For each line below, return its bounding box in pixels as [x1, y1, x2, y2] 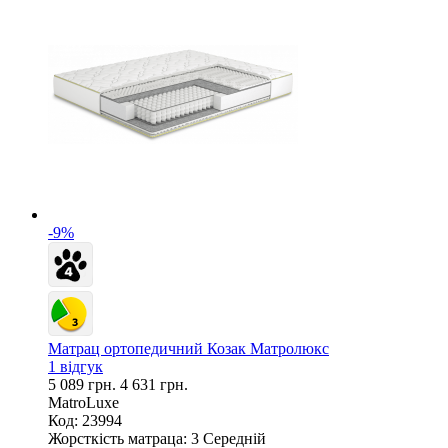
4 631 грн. [120, 375, 188, 393]
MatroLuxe [48, 393, 119, 411]
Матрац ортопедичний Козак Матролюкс [48, 339, 329, 357]
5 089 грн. [48, 375, 120, 393]
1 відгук [48, 357, 103, 375]
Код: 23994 [48, 411, 122, 429]
